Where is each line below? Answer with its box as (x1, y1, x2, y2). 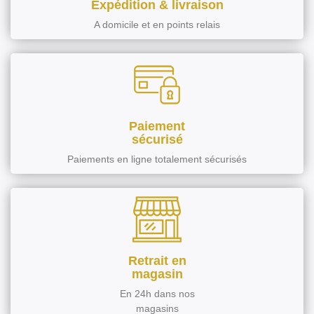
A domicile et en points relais (94, 18, 220, 30)
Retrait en (128, 253, 186, 268)
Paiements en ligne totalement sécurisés (67, 153, 247, 165)
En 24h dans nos (119, 287, 195, 299)
